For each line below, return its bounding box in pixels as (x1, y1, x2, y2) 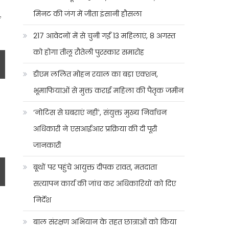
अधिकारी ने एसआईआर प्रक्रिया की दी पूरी (33, 124, 157, 134)
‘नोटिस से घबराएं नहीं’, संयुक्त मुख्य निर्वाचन (33, 107, 167, 118)
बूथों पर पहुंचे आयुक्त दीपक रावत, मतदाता (33, 162, 157, 172)
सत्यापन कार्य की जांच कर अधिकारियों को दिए (33, 178, 176, 189)
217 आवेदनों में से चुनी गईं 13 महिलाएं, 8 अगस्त (33, 31, 176, 41)
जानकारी (33, 140, 61, 150)
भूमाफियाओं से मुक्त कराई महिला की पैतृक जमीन (33, 85, 184, 96)
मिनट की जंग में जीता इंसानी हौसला (33, 9, 142, 19)
